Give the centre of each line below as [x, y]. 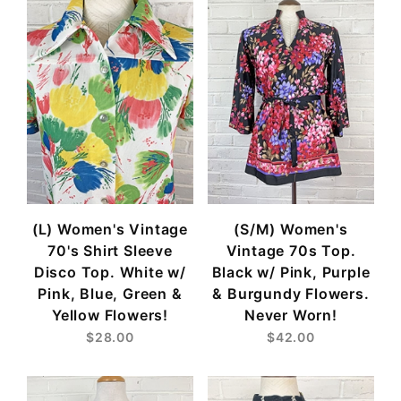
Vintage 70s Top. [291, 250]
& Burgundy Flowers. [291, 293]
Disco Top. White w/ [110, 272]
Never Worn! [291, 315]
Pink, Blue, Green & [110, 293]
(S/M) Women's [291, 229]
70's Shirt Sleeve [110, 250]
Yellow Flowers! [110, 315]
